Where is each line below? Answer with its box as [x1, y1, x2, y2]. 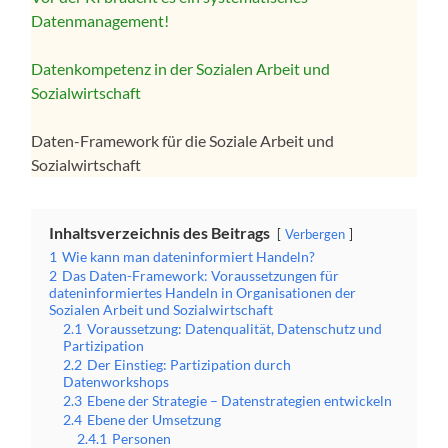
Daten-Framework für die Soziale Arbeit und [31, 131, 335, 151]
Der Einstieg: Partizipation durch [87, 356, 292, 374]
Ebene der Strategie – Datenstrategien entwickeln [87, 392, 393, 410]
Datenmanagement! [31, 11, 170, 31]
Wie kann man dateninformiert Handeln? [62, 248, 316, 266]
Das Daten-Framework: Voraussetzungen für [62, 267, 340, 285]
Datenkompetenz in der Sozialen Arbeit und [31, 59, 331, 79]
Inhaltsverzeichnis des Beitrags [49, 223, 271, 243]
